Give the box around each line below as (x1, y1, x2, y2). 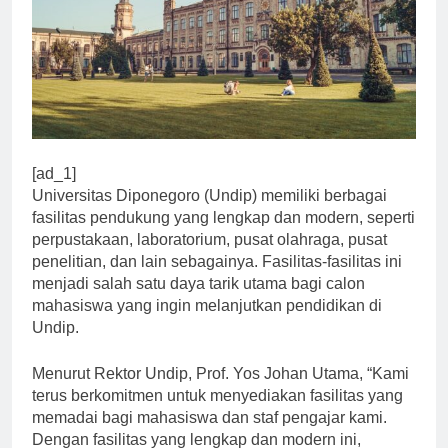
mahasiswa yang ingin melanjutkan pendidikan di (32, 296, 382, 314)
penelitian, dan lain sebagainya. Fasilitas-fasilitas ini (32, 252, 402, 270)
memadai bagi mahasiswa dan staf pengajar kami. (32, 408, 387, 426)
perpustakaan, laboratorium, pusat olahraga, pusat (32, 230, 387, 248)
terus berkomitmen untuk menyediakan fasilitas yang (32, 386, 403, 404)
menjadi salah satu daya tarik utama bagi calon (32, 274, 365, 292)
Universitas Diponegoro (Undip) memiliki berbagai (32, 186, 387, 204)
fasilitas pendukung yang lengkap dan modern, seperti (32, 208, 415, 226)
